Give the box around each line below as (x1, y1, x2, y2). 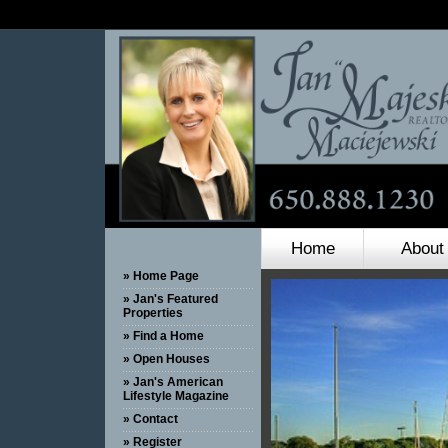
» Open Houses (123, 352, 210, 366)
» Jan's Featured (123, 292, 218, 306)
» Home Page (123, 269, 199, 283)
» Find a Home (123, 329, 204, 343)
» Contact (123, 412, 178, 426)
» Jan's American (123, 375, 223, 389)
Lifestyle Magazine (123, 389, 229, 403)
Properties (123, 306, 183, 320)
